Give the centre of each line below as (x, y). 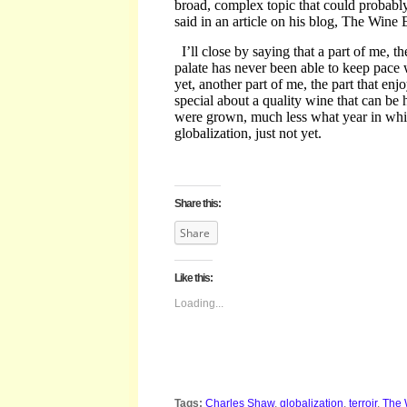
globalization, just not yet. (248, 133)
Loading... (199, 303)
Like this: (194, 278)
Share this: (198, 203)
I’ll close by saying (238, 51)
